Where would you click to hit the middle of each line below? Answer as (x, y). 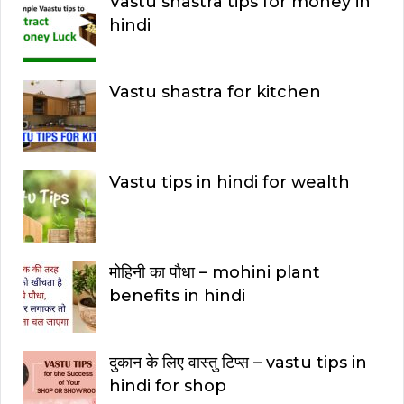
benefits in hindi (177, 295)
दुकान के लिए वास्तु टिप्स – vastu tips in (238, 362)
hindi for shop (168, 386)
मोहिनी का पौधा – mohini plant (215, 272)
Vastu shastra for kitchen (215, 92)
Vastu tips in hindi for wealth (230, 182)
